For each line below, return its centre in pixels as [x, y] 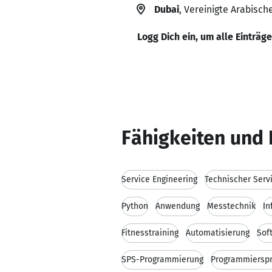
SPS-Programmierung [162, 260]
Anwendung [178, 206]
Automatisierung [218, 233]
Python [135, 206]
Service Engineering [159, 179]
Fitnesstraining [150, 233]
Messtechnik [231, 206]
